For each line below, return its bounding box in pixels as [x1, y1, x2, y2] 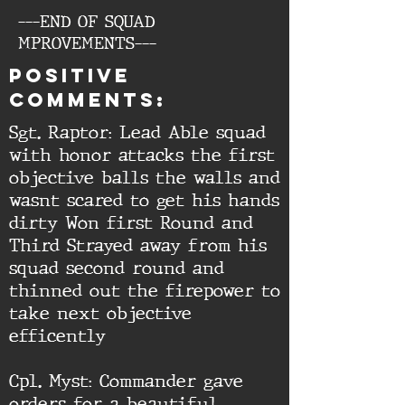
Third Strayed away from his [9, 234, 267, 257]
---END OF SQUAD [18, 11, 155, 33]
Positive [9, 63, 131, 88]
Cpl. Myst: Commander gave [9, 370, 243, 392]
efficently [9, 325, 106, 347]
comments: [9, 88, 166, 112]
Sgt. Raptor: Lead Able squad [9, 121, 266, 144]
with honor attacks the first [9, 144, 275, 166]
